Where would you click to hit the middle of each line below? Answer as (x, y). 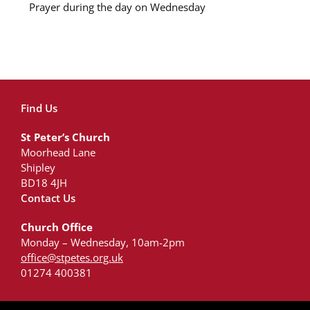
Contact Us (48, 198)
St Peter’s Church (65, 137)
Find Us (39, 108)
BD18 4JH (44, 183)
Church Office (57, 227)
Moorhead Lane (58, 152)
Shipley (38, 167)
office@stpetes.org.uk (72, 257)
